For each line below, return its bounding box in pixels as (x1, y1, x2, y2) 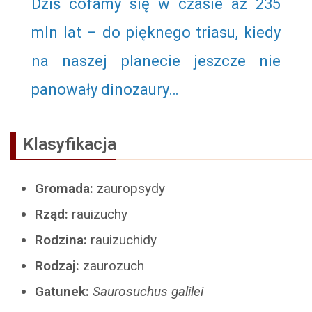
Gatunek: (35, 283, 89, 299)
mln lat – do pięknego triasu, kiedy (31, 23, 281, 41)
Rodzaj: (35, 257, 79, 274)
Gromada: (35, 180, 97, 196)
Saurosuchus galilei (93, 283, 203, 299)
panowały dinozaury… (31, 80, 178, 98)
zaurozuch (79, 257, 144, 274)
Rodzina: (35, 231, 87, 248)
